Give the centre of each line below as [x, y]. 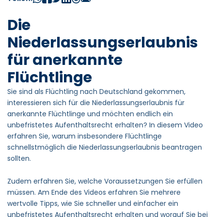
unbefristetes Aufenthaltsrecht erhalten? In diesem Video [105, 125]
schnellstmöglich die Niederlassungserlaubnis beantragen [105, 147]
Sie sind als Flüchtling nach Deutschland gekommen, [96, 91]
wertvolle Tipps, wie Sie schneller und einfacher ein [93, 204]
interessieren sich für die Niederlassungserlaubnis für [96, 102]
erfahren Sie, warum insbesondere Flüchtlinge [85, 136]
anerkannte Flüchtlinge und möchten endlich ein [90, 114]
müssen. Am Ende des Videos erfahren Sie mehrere [94, 193]
